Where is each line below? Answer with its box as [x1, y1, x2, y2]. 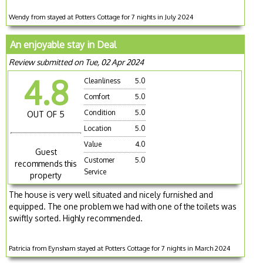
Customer [84, 156, 115, 165]
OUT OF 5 [27, 109, 65, 120]
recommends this [15, 158, 77, 168]
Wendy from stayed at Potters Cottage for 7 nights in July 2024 [9, 12, 194, 22]
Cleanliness [84, 76, 121, 86]
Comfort [84, 92, 110, 102]
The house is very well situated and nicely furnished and [9, 189, 214, 200]
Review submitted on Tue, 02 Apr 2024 [9, 57, 144, 68]
